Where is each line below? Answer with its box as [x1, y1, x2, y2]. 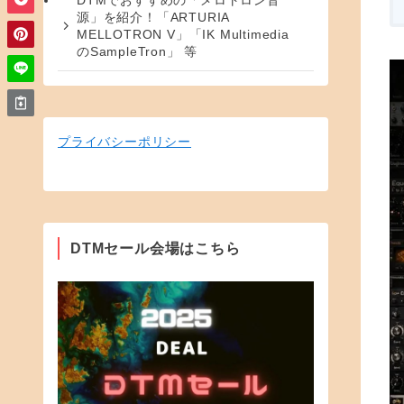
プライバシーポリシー [58, 133, 191, 149]
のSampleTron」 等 [77, 44, 198, 60]
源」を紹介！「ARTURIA [77, 10, 231, 25]
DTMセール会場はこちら [70, 240, 241, 256]
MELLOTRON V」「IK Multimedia [77, 27, 289, 42]
